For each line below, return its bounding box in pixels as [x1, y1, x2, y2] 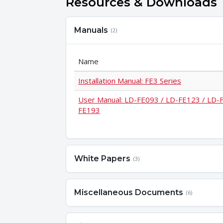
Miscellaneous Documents [74, 187, 183, 197]
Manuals [74, 25, 108, 35]
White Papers [74, 153, 130, 163]
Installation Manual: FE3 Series [78, 75, 181, 86]
